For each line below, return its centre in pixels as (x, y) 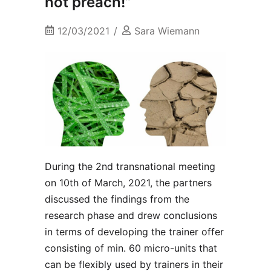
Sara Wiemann (167, 31)
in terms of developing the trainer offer (134, 232)
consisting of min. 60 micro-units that (131, 248)
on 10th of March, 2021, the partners (128, 183)
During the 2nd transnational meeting (130, 167)
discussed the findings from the (117, 199)
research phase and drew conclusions (131, 216)
